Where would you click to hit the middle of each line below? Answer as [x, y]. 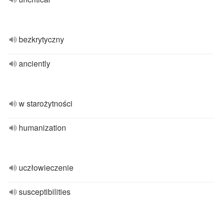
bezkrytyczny [41, 39]
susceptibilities [45, 192]
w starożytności [46, 103]
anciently [35, 63]
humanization [42, 128]
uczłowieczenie [46, 167]
